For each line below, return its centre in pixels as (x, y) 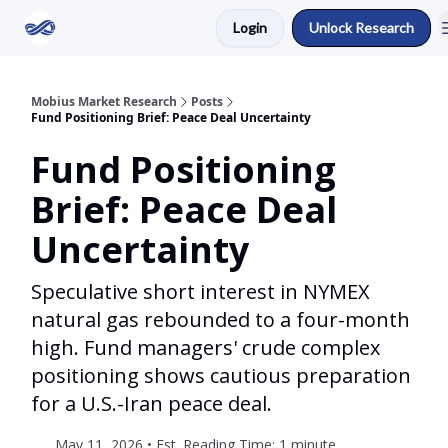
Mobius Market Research (104, 101)
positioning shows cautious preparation (221, 375)
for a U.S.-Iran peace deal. (151, 403)
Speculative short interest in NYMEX (200, 291)
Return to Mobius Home (144, 29)
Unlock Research (361, 27)
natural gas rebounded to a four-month (220, 319)
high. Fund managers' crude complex (205, 347)
